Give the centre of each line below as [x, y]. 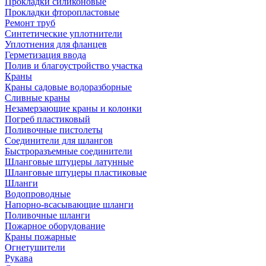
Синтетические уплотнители [64, 33]
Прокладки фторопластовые [62, 12]
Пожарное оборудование [55, 226]
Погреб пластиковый [47, 119]
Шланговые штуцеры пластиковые [76, 172]
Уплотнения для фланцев [56, 44]
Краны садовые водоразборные [68, 87]
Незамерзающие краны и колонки [73, 108]
